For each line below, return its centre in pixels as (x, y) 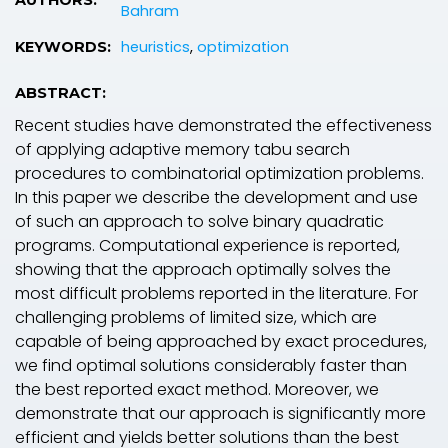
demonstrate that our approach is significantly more (220, 413)
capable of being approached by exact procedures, (221, 341)
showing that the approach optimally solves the (203, 269)
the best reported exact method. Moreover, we (197, 389)
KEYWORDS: (63, 46)
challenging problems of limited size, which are (196, 317)
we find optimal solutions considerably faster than (211, 365)
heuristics (155, 46)
